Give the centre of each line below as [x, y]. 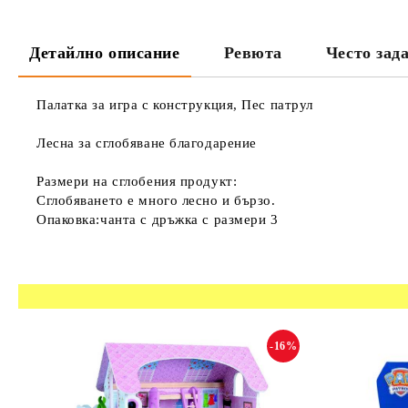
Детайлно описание [105, 53]
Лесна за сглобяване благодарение [147, 143]
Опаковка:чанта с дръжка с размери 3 [158, 219]
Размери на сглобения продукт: [137, 181]
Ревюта [253, 53]
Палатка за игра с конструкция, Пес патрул [175, 105]
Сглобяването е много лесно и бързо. [156, 200]
